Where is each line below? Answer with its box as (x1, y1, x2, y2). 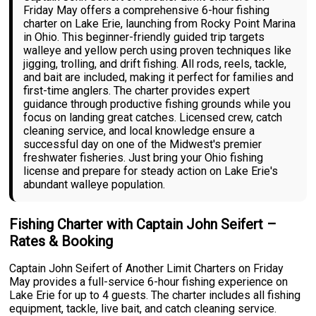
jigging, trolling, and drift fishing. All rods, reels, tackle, (23, 57, 287, 71)
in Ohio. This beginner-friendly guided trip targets (23, 30, 265, 44)
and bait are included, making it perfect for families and (23, 71, 294, 85)
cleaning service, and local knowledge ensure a (23, 124, 255, 138)
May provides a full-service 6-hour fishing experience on (9, 275, 288, 289)
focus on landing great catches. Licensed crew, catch (23, 111, 283, 125)
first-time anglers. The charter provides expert (23, 84, 250, 98)
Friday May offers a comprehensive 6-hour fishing (23, 4, 270, 18)
